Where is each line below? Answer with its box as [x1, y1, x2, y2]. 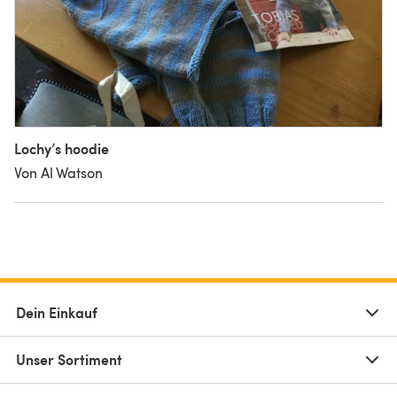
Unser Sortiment [16, 349, 122, 370]
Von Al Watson [14, 163, 103, 183]
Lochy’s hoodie [14, 138, 109, 160]
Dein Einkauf [16, 302, 97, 323]
